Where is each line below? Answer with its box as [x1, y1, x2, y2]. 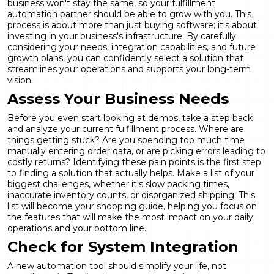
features [24, 211, 60, 223]
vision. [7, 74, 33, 86]
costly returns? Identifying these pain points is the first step [7, 156, 261, 168]
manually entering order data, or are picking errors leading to [7, 145, 265, 157]
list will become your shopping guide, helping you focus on [7, 200, 257, 212]
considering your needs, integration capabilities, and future [7, 41, 256, 53]
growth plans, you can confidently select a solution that [7, 52, 243, 64]
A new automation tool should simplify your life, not [7, 260, 226, 272]
